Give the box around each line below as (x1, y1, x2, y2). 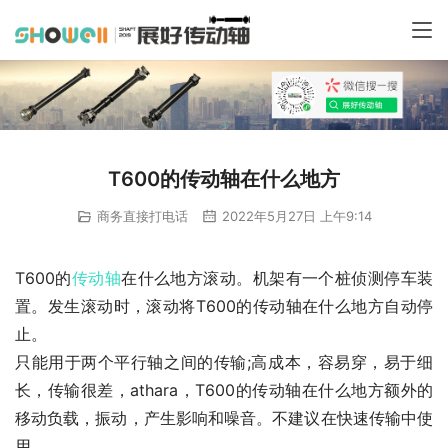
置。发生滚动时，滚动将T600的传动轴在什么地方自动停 (15, 296, 433, 317)
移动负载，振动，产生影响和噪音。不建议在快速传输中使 (15, 408, 433, 429)
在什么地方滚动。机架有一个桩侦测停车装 (121, 268, 434, 289)
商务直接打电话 (96, 208, 188, 225)
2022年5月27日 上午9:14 (217, 208, 372, 225)
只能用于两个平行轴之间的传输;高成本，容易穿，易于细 (15, 352, 433, 373)
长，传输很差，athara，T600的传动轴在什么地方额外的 (15, 380, 433, 401)
